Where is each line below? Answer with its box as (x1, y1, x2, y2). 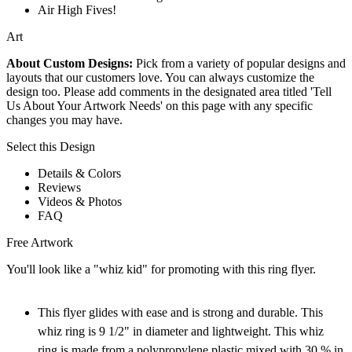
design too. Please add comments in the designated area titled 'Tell (6, 85, 332, 99)
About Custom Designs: (6, 57, 133, 71)
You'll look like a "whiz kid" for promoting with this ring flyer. (6, 262, 316, 277)
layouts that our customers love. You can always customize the (6, 71, 314, 85)
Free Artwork (6, 236, 73, 250)
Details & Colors (38, 167, 121, 181)
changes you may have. (6, 113, 123, 127)
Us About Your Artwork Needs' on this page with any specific (6, 99, 313, 113)
